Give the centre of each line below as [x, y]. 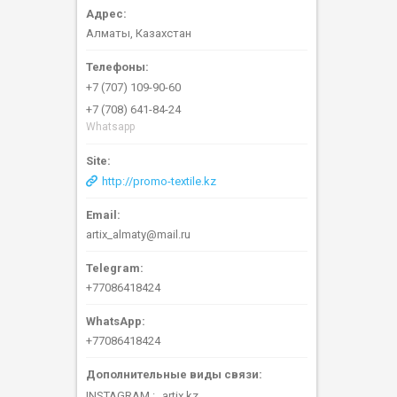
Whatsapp [110, 127]
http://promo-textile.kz [159, 182]
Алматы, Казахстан [139, 34]
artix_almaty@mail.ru [138, 235]
